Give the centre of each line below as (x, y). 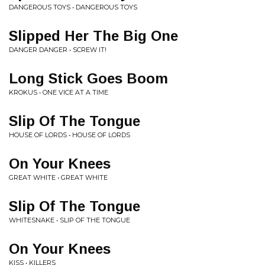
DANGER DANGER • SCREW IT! (58, 50)
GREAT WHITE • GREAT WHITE (58, 177)
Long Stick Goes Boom (88, 78)
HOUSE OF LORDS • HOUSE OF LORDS (70, 135)
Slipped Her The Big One (93, 36)
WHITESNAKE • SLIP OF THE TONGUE (70, 220)
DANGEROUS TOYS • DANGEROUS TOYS (73, 7)
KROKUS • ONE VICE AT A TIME (59, 92)
